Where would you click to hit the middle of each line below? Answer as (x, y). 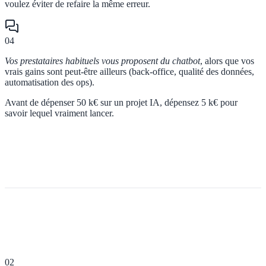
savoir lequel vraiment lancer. (59, 113)
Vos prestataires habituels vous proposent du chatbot (102, 61)
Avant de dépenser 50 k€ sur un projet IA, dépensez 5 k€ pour (121, 102)
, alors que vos (227, 61)
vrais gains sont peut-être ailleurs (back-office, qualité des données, (129, 71)
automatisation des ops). (50, 82)
